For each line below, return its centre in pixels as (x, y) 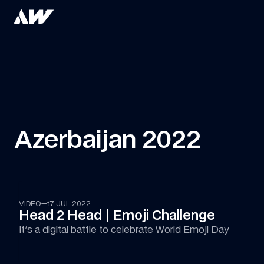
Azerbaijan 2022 (108, 139)
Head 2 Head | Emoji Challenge (117, 215)
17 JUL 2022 (69, 204)
